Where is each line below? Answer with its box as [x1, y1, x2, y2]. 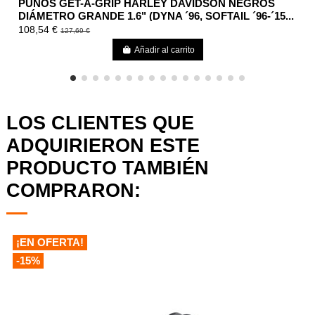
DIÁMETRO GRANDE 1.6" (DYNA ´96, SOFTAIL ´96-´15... [18, 9, 295, 22]
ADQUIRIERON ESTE [6, 134, 200, 157]
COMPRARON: [6, 179, 141, 202]
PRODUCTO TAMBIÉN [6, 157, 209, 179]
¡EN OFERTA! [15, 236, 84, 249]
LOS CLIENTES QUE [6, 112, 194, 134]
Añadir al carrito [134, 44, 195, 55]
